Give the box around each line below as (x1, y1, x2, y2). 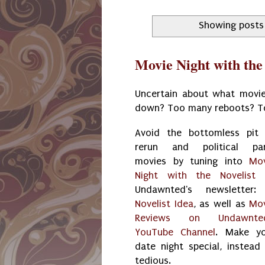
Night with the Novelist (135, 169, 256, 181)
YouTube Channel (135, 226, 216, 238)
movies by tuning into (135, 155, 250, 167)
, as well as (193, 198, 250, 209)
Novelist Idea (135, 198, 193, 209)
